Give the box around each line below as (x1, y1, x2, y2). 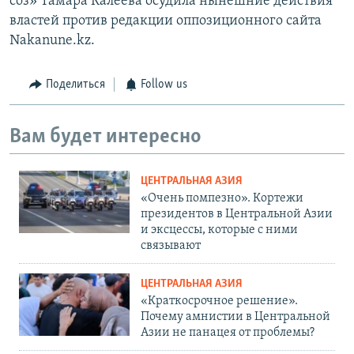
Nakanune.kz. (9, 33, 95, 49)
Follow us (141, 78, 187, 92)
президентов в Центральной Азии (141, 208, 333, 221)
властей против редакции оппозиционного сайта (9, 13, 322, 29)
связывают (141, 239, 201, 253)
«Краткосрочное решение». (141, 295, 298, 308)
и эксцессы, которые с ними (141, 224, 298, 237)
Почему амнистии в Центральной (141, 311, 330, 324)
